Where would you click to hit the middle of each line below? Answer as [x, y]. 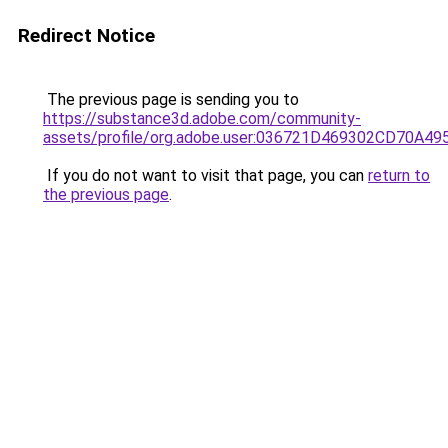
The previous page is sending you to [171, 99]
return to [399, 175]
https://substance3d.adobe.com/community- [202, 118]
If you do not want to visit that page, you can [205, 175]
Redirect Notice [86, 35]
